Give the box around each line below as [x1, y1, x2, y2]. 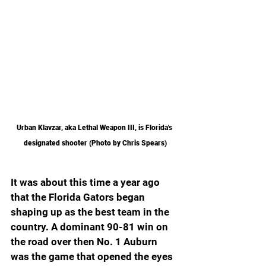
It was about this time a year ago [11, 176, 162, 189]
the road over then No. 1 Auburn [11, 236, 160, 248]
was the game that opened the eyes [11, 251, 175, 263]
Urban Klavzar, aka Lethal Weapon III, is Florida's [16, 123, 174, 132]
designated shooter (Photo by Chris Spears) [23, 139, 167, 148]
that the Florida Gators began [11, 191, 147, 204]
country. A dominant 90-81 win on [11, 221, 170, 233]
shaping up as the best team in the [11, 206, 172, 218]
